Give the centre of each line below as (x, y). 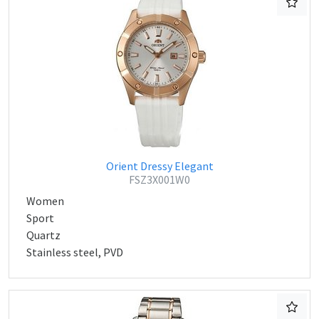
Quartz (43, 235)
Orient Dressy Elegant (159, 166)
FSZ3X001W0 (159, 179)
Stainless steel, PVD (75, 252)
